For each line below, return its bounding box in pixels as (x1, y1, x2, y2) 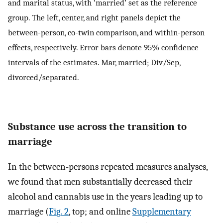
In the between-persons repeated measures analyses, (8, 161, 208, 172)
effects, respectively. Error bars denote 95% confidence (8, 42, 199, 52)
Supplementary (132, 206, 191, 217)
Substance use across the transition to (8, 120, 187, 132)
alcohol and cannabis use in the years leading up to (8, 191, 203, 202)
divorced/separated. (8, 72, 79, 82)
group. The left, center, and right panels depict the (8, 12, 181, 22)
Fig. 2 (49, 206, 69, 217)
